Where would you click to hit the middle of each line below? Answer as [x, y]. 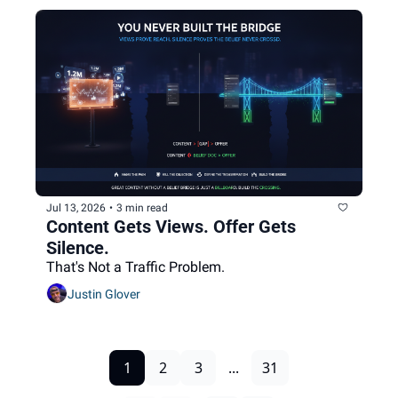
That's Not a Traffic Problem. [135, 267]
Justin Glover [104, 294]
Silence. [78, 248]
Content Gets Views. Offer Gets [171, 227]
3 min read [142, 207]
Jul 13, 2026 [76, 207]
